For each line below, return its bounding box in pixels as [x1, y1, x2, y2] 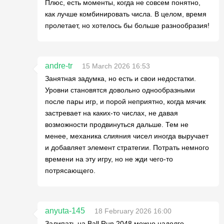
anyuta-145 [45, 206, 85, 215]
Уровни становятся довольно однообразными [45, 86, 195, 94]
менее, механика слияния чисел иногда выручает [45, 132, 208, 140]
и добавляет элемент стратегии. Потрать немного [45, 143, 209, 151]
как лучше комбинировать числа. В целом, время [45, 10, 206, 18]
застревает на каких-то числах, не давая [45, 109, 178, 117]
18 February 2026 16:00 [94, 207, 171, 215]
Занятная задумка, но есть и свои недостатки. [45, 74, 196, 82]
